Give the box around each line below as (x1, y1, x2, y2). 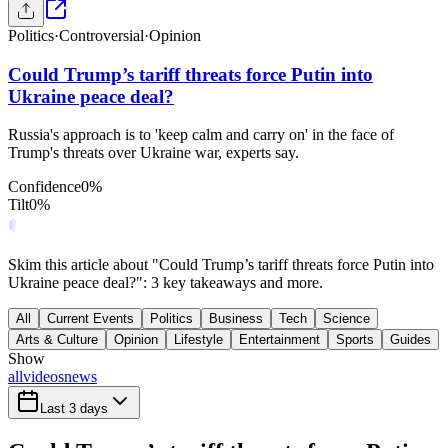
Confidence (8, 178, 81, 196)
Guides (390, 332, 431, 348)
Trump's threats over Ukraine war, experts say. (8, 144, 299, 162)
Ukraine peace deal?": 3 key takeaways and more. (8, 274, 323, 292)
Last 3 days (40, 401, 108, 417)
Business (209, 311, 263, 327)
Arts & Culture (16, 332, 98, 348)
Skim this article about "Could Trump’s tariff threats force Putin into (8, 256, 434, 274)
